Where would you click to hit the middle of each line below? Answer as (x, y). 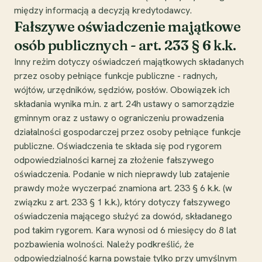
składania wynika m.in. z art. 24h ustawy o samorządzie (124, 104)
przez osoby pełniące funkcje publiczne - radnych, (116, 75)
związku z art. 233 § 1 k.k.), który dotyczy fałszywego (122, 202)
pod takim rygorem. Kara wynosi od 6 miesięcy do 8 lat (125, 230)
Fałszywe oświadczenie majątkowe (127, 26)
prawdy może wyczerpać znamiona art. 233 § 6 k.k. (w (123, 188)
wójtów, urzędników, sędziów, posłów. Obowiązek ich (122, 89)
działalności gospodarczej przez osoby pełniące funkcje (127, 132)
